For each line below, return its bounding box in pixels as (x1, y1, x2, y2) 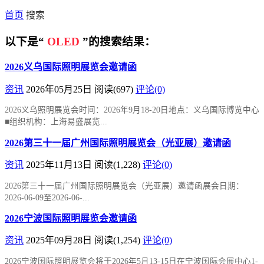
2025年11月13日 (26, 160, 94, 170)
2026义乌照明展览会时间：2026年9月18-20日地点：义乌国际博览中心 (5, 105, 259, 115)
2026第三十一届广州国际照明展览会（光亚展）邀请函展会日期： (5, 181, 244, 190)
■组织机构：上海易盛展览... (5, 117, 107, 127)
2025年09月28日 (26, 235, 94, 246)
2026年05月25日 (26, 84, 94, 94)
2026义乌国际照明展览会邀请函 (5, 62, 137, 72)
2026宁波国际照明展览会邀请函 (5, 213, 137, 224)
